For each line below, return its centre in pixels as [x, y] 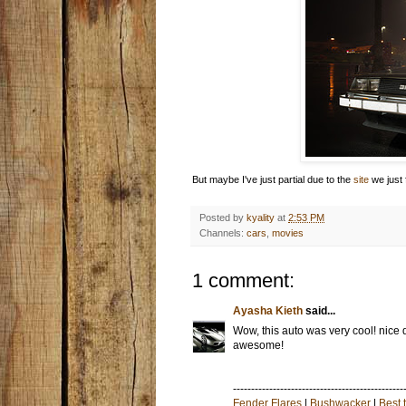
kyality [261, 217]
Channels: [223, 232]
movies [288, 232]
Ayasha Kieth [268, 310]
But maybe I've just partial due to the [273, 179]
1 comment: [243, 280]
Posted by [223, 217]
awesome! [258, 345]
